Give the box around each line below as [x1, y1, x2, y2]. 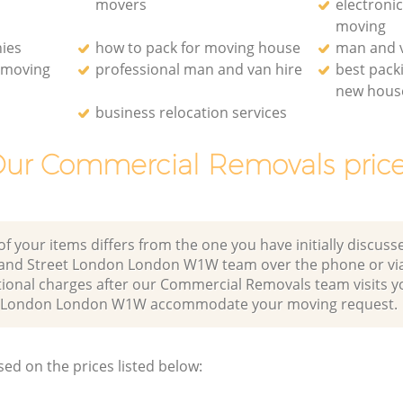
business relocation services [95, 102, 288, 122]
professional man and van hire [95, 58, 303, 79]
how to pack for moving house [95, 37, 301, 58]
